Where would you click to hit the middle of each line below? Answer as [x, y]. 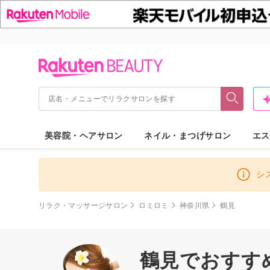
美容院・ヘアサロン [84, 135]
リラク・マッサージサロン [83, 205]
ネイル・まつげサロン [188, 135]
